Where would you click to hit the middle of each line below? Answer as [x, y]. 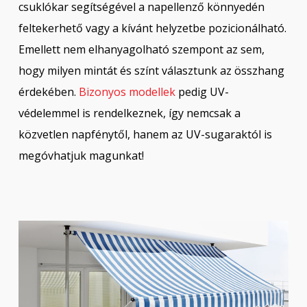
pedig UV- [202, 92]
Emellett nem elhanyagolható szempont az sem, [141, 49]
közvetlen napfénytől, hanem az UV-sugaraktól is [145, 134]
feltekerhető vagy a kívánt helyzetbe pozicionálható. [152, 28]
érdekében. [48, 92]
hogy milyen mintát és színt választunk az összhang [151, 71]
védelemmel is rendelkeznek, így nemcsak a [129, 113]
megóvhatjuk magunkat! [81, 156]
